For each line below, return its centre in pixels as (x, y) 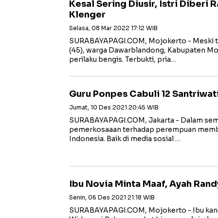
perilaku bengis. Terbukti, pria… (123, 59)
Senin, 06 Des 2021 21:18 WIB (112, 197)
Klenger (87, 15)
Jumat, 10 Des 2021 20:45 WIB (114, 107)
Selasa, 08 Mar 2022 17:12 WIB (113, 28)
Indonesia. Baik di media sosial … (125, 139)
